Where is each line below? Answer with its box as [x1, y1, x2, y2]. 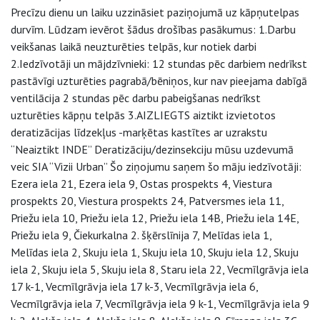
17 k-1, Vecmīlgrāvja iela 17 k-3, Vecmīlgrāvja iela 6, [11, 279, 258, 294]
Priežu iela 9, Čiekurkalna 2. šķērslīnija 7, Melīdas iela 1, [11, 228, 271, 242]
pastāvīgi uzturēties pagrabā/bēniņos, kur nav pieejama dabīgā [11, 74, 307, 88]
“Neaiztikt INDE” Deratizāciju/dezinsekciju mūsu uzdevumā [11, 142, 294, 156]
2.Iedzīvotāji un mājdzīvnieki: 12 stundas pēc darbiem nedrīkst [11, 56, 307, 71]
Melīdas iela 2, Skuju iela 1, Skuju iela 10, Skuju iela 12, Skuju [11, 245, 299, 259]
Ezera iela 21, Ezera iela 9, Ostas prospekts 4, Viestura [11, 176, 272, 191]
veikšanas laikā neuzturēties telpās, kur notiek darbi [11, 39, 256, 54]
